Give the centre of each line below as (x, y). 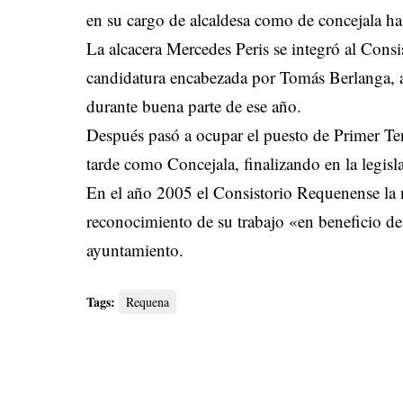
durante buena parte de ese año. (194, 106)
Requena (148, 302)
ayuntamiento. (135, 250)
